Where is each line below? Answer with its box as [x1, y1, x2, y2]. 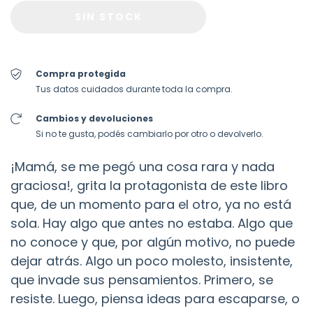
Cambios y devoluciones [35, 112, 153, 124]
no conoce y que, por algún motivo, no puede [10, 233, 295, 251]
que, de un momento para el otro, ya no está [10, 195, 291, 213]
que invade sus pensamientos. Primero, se [10, 270, 273, 289]
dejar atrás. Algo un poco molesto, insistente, [10, 252, 293, 270]
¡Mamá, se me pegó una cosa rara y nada [10, 157, 275, 175]
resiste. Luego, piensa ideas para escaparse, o [10, 289, 300, 307]
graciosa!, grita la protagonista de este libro [10, 176, 288, 194]
